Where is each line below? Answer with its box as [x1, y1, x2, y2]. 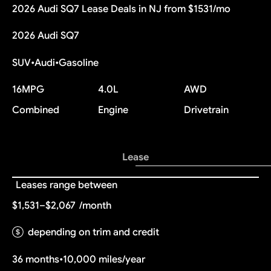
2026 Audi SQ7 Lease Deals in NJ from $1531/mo [11, 2, 230, 15]
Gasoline [58, 56, 99, 69]
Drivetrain [183, 103, 229, 117]
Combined [11, 103, 59, 117]
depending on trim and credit [27, 226, 159, 239]
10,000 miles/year [62, 252, 145, 266]
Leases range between [15, 178, 117, 191]
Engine [97, 103, 128, 117]
